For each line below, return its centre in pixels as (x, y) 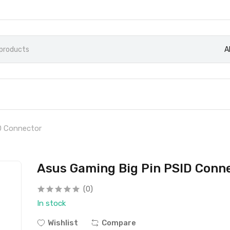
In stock (52, 203)
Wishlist (63, 223)
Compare (119, 223)
